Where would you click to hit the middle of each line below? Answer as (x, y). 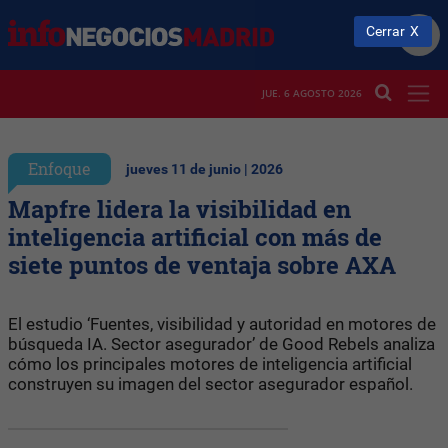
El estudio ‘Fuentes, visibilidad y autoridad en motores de (222, 323)
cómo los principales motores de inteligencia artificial (210, 363)
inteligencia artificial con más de (195, 236)
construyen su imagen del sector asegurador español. (210, 383)
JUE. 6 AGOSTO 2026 (312, 93)
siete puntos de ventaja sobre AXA (202, 264)
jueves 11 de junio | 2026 (204, 169)
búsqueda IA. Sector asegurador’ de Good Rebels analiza (221, 343)
